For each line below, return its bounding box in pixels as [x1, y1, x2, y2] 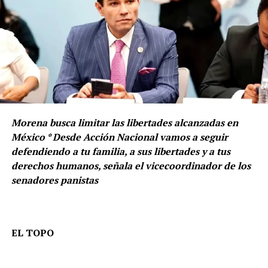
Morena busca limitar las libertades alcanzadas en [11, 115, 238, 129]
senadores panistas [11, 173, 98, 187]
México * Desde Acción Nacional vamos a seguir [11, 130, 228, 144]
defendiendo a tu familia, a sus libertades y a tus [11, 144, 230, 158]
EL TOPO [11, 226, 54, 239]
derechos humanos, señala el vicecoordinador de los [11, 159, 251, 172]
